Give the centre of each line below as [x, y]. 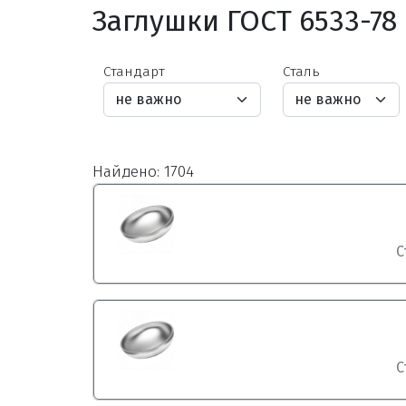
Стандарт [134, 71]
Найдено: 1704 [143, 172]
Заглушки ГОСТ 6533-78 [245, 21]
